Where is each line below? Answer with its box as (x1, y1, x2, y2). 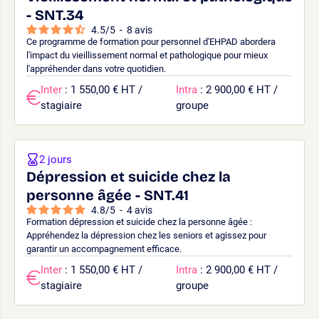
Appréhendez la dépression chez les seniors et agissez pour (26, 229, 266, 241)
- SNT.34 (26, 6, 83, 23)
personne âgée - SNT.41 (26, 186, 189, 204)
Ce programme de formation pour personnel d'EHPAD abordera (26, 36, 276, 47)
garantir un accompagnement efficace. (26, 243, 182, 254)
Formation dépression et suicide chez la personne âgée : (26, 216, 252, 227)
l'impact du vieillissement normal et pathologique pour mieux (26, 49, 268, 61)
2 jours (39, 152, 72, 166)
